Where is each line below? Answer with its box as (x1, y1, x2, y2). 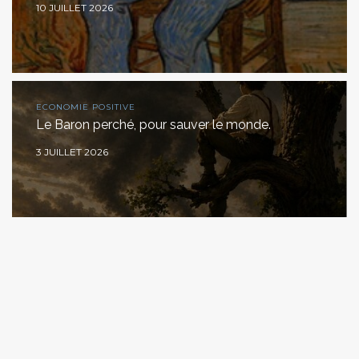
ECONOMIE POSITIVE (36, 101, 135, 112)
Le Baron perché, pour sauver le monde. (36, 116, 271, 132)
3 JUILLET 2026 (36, 145, 108, 158)
